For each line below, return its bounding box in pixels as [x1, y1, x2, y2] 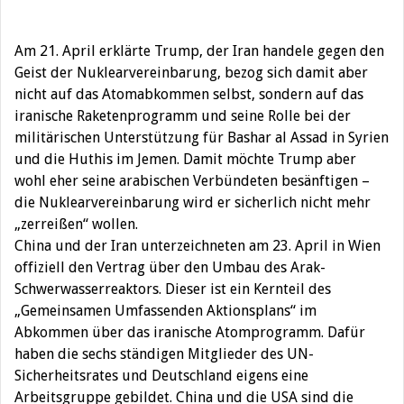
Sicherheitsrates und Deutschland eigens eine [14, 366, 308, 384]
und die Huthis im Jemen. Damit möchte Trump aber [14, 150, 356, 168]
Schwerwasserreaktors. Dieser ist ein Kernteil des [14, 280, 331, 298]
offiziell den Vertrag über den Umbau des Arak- [14, 258, 326, 276]
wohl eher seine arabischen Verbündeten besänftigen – [14, 171, 370, 189]
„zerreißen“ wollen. [14, 215, 138, 233]
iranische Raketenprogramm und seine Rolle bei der [14, 106, 351, 124]
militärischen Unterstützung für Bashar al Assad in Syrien [14, 128, 389, 146]
